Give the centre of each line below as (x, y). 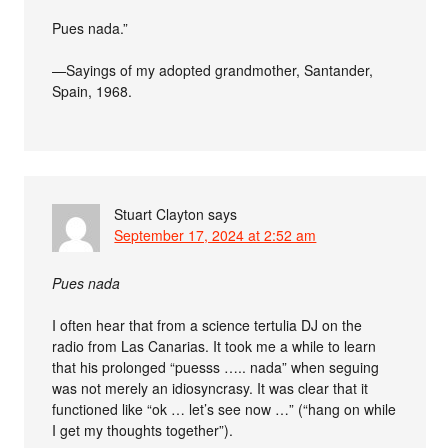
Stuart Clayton (159, 213)
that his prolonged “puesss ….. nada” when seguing (216, 366)
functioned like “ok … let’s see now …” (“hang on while (224, 408)
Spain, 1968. (92, 90)
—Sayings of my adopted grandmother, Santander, (213, 69)
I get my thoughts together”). (143, 429)
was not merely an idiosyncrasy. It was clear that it (210, 387)
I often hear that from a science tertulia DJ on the (207, 324)
